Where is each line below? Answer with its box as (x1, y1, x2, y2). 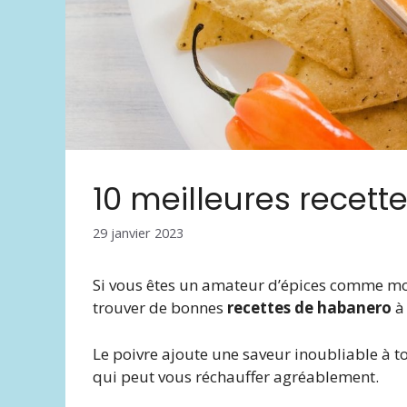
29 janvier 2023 (93, 224, 184, 243)
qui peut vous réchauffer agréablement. (93, 365, 379, 387)
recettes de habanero (227, 297, 392, 319)
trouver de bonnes (93, 297, 227, 319)
